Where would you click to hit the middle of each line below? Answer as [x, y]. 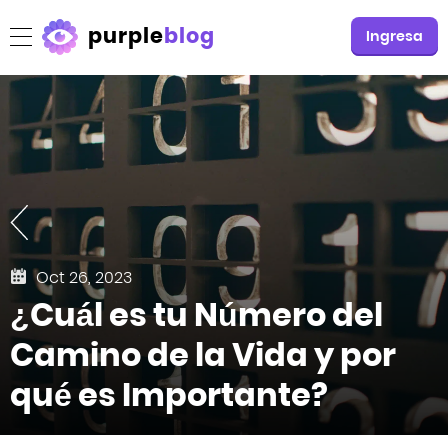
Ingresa [394, 36]
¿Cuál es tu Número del [196, 314]
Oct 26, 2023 [84, 277]
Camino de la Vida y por [203, 354]
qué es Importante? [169, 394]
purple [126, 35]
